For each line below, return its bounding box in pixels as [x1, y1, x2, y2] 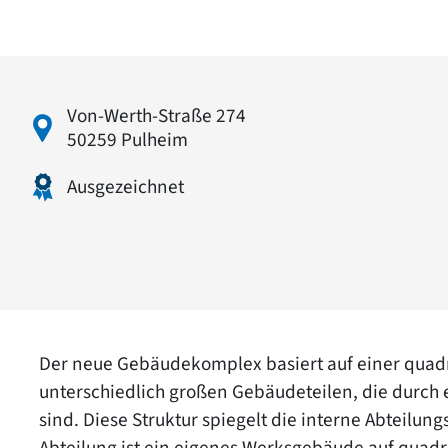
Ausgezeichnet [67, 172, 184, 201]
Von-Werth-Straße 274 [67, 101, 246, 130]
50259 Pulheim [67, 125, 188, 154]
